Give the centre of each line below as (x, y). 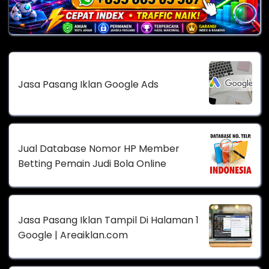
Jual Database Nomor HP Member (99, 148)
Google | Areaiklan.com (73, 235)
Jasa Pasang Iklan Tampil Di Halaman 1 (108, 220)
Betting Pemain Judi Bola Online (92, 163)
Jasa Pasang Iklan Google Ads (88, 85)
